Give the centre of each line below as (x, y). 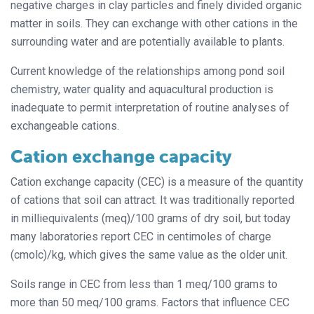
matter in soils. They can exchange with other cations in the (154, 24)
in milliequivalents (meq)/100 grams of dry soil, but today (151, 219)
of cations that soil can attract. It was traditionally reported (152, 200)
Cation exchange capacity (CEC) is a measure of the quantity (157, 182)
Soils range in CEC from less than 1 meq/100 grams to (144, 285)
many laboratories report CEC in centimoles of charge (141, 237)
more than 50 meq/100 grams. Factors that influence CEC (150, 303)
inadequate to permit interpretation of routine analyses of (150, 108)
